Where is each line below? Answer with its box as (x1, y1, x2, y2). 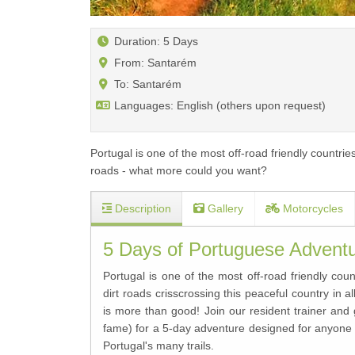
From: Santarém (111, 55, 197, 69)
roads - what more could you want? (90, 163, 267, 177)
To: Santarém (111, 77, 181, 90)
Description (112, 202, 171, 215)
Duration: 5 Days (111, 34, 198, 48)
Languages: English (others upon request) (111, 98, 326, 112)
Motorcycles (280, 202, 343, 215)
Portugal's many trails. (103, 338, 214, 352)
